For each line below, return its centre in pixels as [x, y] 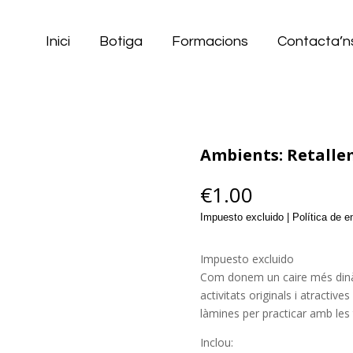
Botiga [121, 41]
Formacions [210, 41]
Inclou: [216, 342]
